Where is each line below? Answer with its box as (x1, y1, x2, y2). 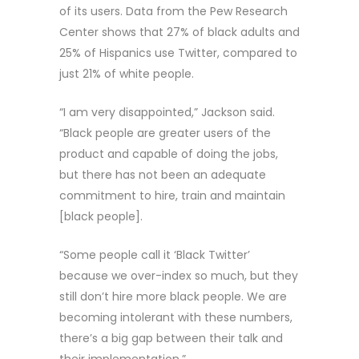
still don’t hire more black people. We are (59, 288, 287, 305)
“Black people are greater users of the (59, 124, 271, 141)
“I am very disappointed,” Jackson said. (59, 103, 275, 120)
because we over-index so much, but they (59, 267, 298, 284)
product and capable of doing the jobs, (59, 145, 278, 162)
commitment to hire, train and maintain (59, 187, 285, 204)
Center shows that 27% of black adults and (59, 23, 300, 40)
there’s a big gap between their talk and (59, 329, 283, 346)
